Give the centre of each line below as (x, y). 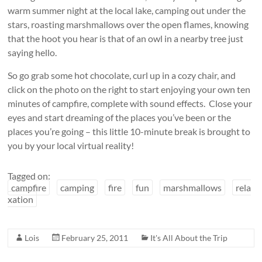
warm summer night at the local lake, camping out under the (127, 11)
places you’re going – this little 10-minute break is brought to (129, 132)
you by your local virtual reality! (71, 146)
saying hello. (32, 53)
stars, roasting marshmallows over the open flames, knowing (128, 25)
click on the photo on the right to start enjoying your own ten (129, 89)
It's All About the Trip (189, 238)
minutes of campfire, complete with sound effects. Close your (130, 104)
